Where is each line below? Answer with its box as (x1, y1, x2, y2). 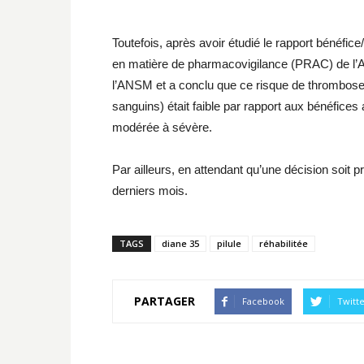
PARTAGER (134, 293, 195, 310)
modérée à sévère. (112, 119, 212, 134)
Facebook (242, 294, 284, 307)
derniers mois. (112, 183, 188, 197)
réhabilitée (259, 236, 308, 249)
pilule (217, 236, 241, 249)
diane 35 (162, 236, 199, 249)
